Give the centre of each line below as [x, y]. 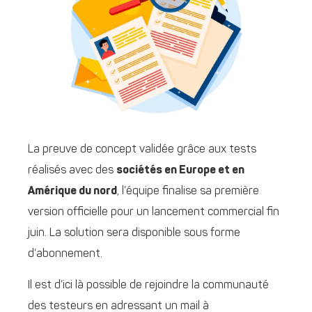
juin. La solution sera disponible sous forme [134, 234]
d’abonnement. [65, 255]
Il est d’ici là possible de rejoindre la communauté [148, 285]
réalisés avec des [72, 171]
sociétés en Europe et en [180, 171]
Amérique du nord [72, 192]
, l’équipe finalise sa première [188, 192]
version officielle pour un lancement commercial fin [154, 213]
